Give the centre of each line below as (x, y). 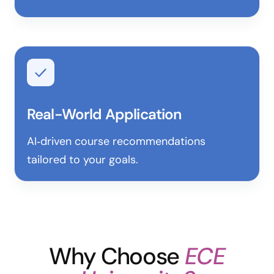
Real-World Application (105, 114)
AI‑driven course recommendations (116, 141)
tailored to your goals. (83, 160)
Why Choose (117, 256)
